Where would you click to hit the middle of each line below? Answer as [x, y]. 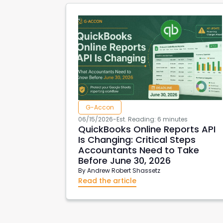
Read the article [107, 181]
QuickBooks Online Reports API [147, 129]
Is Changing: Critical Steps [137, 140]
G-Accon [100, 107]
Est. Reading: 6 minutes [152, 119]
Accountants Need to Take [139, 150]
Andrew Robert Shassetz [124, 170]
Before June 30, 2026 [124, 161]
